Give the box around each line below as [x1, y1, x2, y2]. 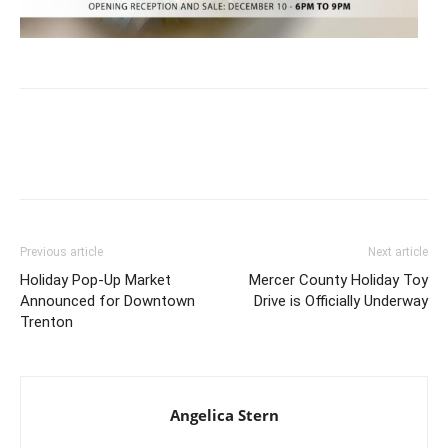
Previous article [20, 244, 103, 259]
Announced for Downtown [20, 291, 195, 310]
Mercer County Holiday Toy [249, 270, 428, 289]
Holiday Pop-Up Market [20, 270, 171, 289]
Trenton [20, 312, 73, 331]
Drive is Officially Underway [254, 291, 428, 310]
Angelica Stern [169, 404, 279, 425]
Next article [368, 244, 428, 259]
